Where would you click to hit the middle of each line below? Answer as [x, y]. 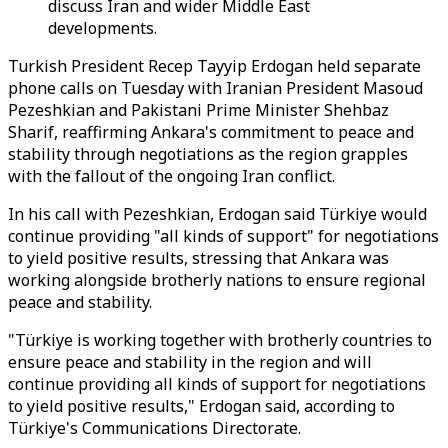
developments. [102, 28]
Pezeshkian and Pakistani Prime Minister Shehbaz [198, 110]
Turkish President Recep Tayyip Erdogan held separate [214, 66]
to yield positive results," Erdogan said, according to [201, 406]
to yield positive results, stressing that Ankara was [198, 258]
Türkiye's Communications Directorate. [154, 428]
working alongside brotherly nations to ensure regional [217, 280]
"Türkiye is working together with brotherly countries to [220, 340]
